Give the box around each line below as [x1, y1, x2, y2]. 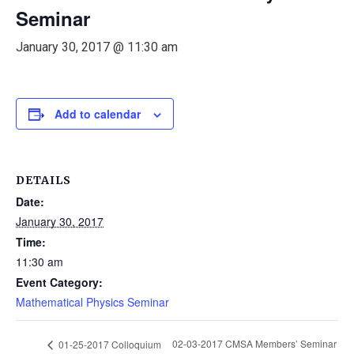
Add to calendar [55, 106, 141, 122]
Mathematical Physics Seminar [16, 294, 169, 310]
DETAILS [16, 173, 71, 187]
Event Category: [16, 274, 103, 290]
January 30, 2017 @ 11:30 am [16, 40, 178, 55]
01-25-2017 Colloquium [56, 337, 161, 351]
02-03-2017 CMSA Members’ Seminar [172, 337, 337, 351]
